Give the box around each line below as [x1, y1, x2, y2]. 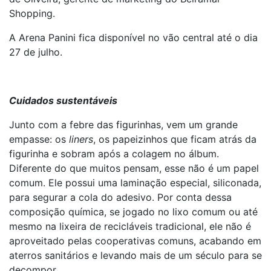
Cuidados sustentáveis [9, 94, 117, 106]
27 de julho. [9, 46, 62, 58]
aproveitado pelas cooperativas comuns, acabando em [9, 235, 261, 247]
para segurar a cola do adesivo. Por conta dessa [9, 191, 232, 203]
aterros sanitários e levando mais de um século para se [9, 249, 262, 261]
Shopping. [9, 7, 55, 19]
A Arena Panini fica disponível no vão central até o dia [9, 31, 258, 44]
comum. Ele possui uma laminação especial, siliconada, [9, 177, 261, 189]
